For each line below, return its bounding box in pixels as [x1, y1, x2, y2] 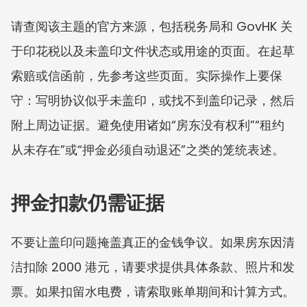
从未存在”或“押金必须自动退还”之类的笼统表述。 [11, 140, 284, 158]
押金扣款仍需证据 [11, 191, 164, 214]
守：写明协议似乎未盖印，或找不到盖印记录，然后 [11, 91, 295, 109]
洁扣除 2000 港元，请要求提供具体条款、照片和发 [11, 258, 295, 275]
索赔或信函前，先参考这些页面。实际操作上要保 [11, 66, 282, 84]
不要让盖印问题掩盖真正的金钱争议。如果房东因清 [11, 233, 295, 251]
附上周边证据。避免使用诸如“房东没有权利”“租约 [11, 116, 284, 134]
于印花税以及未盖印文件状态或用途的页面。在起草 [11, 42, 295, 60]
